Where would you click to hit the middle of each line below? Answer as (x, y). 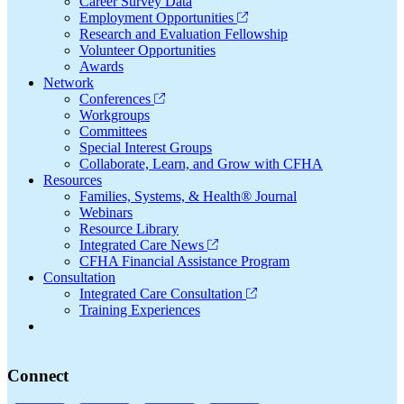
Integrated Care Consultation (163, 294)
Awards (101, 67)
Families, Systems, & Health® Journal (188, 197)
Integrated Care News (143, 245)
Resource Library (129, 229)
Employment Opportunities (158, 18)
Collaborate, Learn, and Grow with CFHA (201, 164)
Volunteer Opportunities (147, 50)
